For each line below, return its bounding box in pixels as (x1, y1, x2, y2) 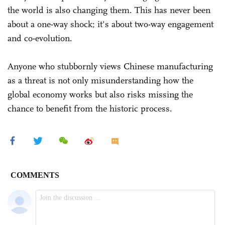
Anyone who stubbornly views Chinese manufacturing (8, 60, 213, 72)
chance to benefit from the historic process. (8, 102, 172, 114)
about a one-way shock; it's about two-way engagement (8, 18, 213, 30)
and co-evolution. (8, 32, 75, 44)
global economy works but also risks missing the (8, 88, 193, 100)
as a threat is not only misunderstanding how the (8, 74, 193, 86)
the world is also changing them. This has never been (8, 4, 210, 16)
